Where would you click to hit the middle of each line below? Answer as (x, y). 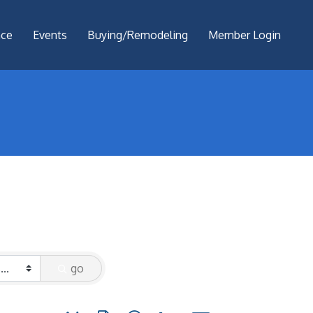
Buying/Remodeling (138, 35)
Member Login (245, 35)
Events (50, 35)
